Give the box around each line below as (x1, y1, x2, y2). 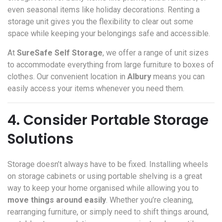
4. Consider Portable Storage (7, 111, 209, 130)
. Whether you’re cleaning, (106, 195, 193, 205)
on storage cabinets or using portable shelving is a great (7, 171, 202, 181)
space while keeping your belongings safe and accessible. (7, 29, 210, 38)
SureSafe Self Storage (17, 48, 103, 57)
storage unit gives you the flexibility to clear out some (7, 17, 193, 26)
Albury (127, 72, 151, 81)
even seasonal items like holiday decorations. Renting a (7, 5, 200, 14)
